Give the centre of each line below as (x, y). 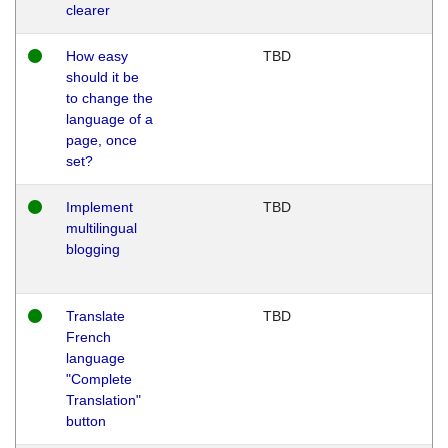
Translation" (103, 399)
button (86, 420)
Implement (99, 206)
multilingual (101, 227)
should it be (102, 76)
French (88, 336)
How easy (97, 55)
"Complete (99, 378)
